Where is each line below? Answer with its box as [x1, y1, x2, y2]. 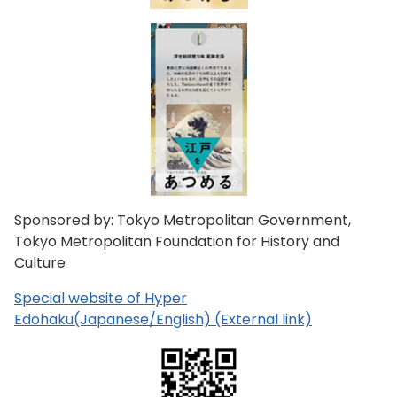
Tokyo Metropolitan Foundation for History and [14, 231, 339, 253]
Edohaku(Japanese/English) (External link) [14, 309, 312, 331]
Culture [14, 253, 66, 274]
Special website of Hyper [14, 288, 187, 309]
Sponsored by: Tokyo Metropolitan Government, [14, 210, 351, 231]
